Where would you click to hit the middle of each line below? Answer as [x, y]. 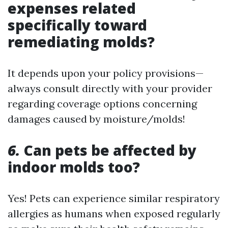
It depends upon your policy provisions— [106, 73]
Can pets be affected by [108, 150]
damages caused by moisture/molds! [96, 119]
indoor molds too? [74, 167]
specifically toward [77, 25]
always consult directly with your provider [110, 88]
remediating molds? [81, 41]
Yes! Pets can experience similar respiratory [114, 198]
